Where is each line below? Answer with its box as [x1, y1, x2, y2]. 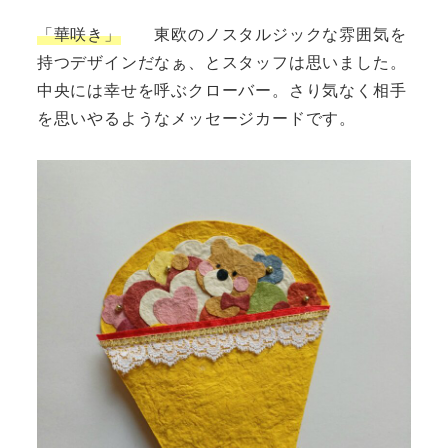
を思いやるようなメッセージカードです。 [36, 105, 356, 129]
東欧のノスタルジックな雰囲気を [120, 21, 407, 45]
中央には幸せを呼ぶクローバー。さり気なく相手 [36, 77, 407, 101]
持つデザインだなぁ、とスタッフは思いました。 [36, 49, 407, 73]
